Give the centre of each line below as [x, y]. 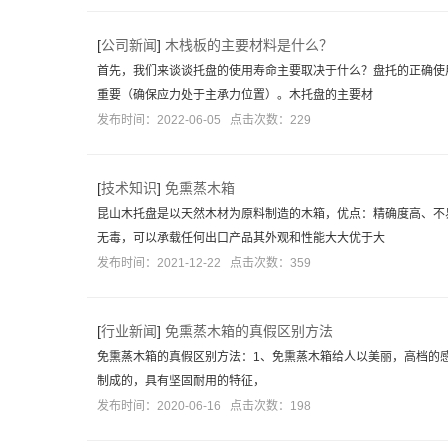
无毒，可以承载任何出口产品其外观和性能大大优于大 [241, 238]
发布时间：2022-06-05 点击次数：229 [204, 120]
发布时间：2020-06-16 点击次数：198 [204, 406]
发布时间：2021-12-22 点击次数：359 [204, 263]
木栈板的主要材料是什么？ [249, 45]
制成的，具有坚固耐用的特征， [181, 381]
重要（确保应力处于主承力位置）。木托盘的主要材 [235, 95]
